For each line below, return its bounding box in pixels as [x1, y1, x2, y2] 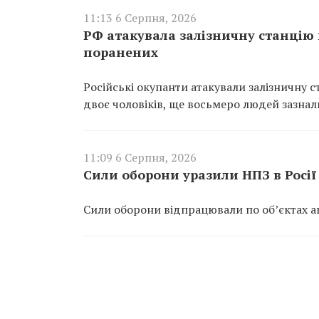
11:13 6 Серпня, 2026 [83, 9, 197, 26]
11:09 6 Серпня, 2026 [83, 149, 197, 165]
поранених [83, 43, 158, 61]
